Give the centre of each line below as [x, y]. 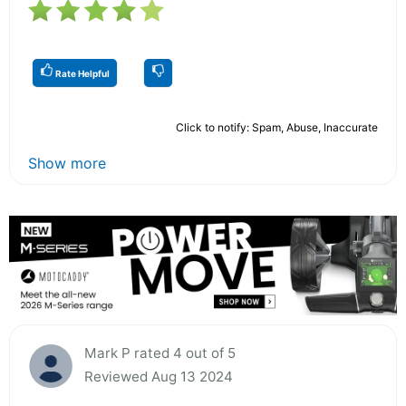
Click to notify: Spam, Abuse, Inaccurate [277, 127]
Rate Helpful [82, 73]
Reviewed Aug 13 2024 [159, 376]
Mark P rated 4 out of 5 [160, 353]
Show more [67, 163]
